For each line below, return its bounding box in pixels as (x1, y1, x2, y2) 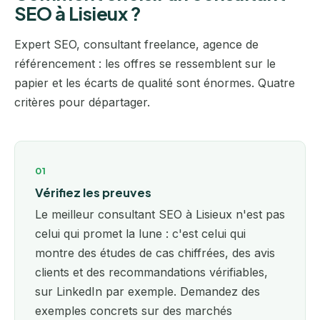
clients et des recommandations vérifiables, (35, 264, 268, 279)
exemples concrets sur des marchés (35, 303, 232, 318)
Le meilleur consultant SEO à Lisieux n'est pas (35, 206, 285, 221)
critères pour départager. (14, 94, 150, 109)
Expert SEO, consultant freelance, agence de (14, 36, 259, 51)
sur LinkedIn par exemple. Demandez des (35, 284, 260, 299)
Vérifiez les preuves (35, 184, 151, 200)
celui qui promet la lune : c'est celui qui (35, 226, 246, 241)
